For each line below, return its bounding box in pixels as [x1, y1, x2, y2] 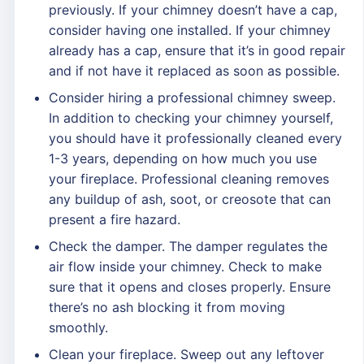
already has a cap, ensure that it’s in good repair [49, 42, 345, 58]
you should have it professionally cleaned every [49, 130, 342, 146]
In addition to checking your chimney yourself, [49, 110, 333, 126]
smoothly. [49, 319, 108, 336]
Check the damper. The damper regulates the [49, 238, 327, 254]
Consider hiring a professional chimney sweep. [49, 89, 336, 106]
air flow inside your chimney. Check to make [49, 258, 322, 275]
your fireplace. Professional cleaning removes [49, 171, 329, 187]
